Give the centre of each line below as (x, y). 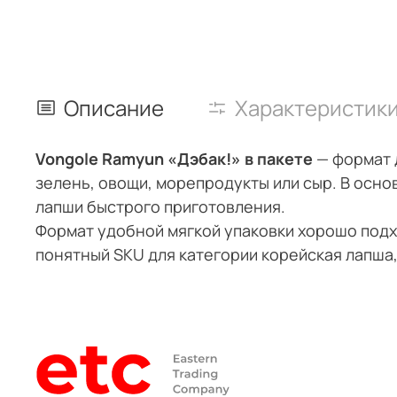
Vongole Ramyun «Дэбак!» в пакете (176, 158)
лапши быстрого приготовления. (160, 206)
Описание (114, 107)
